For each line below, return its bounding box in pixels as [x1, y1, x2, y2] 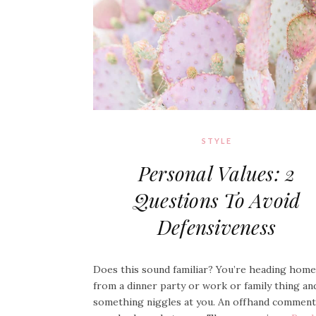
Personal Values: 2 [138, 160, 296, 186]
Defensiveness [157, 214, 276, 240]
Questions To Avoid [133, 187, 300, 213]
